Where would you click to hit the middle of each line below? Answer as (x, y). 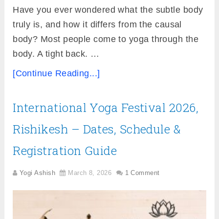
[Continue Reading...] (56, 74)
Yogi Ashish (37, 173)
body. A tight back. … (56, 54)
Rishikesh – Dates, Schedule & (97, 129)
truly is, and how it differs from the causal (97, 25)
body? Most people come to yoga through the (106, 39)
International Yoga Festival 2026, (106, 108)
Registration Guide (65, 151)
